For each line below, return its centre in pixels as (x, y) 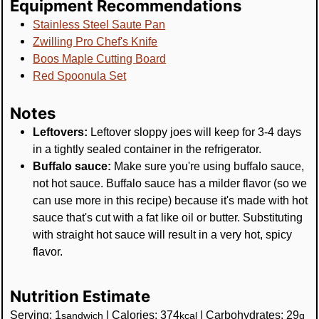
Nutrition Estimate (80, 296)
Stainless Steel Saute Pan (99, 25)
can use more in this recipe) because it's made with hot (171, 200)
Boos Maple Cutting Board (100, 59)
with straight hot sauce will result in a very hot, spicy (163, 235)
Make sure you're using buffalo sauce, (208, 166)
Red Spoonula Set (80, 76)
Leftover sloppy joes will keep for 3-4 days (195, 132)
